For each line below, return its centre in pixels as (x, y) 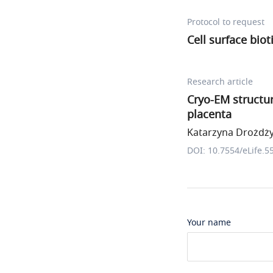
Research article (220, 82)
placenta (209, 115)
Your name (209, 223)
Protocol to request (226, 22)
